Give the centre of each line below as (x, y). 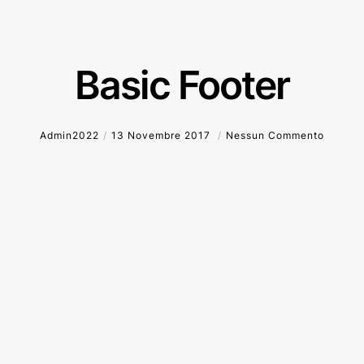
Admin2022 (69, 135)
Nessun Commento (275, 135)
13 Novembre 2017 (162, 135)
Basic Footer (182, 85)
